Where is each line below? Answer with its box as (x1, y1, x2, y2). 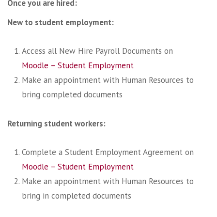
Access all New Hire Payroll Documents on (22, 46, 173, 57)
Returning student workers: (7, 118, 106, 129)
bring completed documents (22, 89, 123, 100)
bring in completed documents (22, 190, 131, 201)
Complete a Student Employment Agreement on (22, 147, 194, 158)
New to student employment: (7, 16, 114, 28)
